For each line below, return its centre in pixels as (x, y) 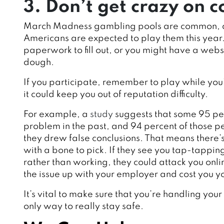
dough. (39, 63)
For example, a (56, 115)
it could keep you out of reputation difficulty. (116, 95)
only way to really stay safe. (83, 207)
